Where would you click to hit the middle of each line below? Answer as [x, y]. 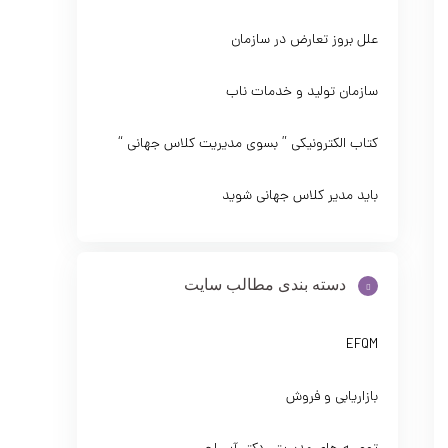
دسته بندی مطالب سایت [265, 284]
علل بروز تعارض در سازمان [305, 40]
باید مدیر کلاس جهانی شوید [300, 196]
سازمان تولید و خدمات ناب [302, 92]
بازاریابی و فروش [332, 397]
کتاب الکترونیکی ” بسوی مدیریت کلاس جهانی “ [248, 144]
